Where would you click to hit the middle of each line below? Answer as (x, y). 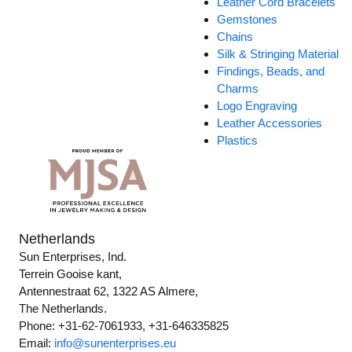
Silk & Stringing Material (278, 54)
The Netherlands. (63, 309)
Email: (37, 343)
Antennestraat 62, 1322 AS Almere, (109, 291)
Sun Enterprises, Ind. (73, 257)
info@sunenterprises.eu (115, 343)
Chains (235, 37)
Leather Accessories (270, 123)
